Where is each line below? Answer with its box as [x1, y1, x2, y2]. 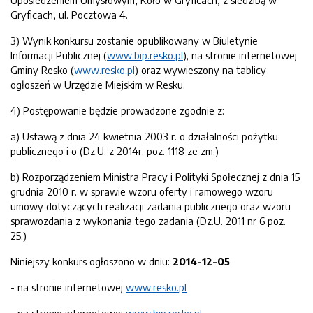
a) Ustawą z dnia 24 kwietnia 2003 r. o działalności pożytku [10, 130, 278, 143]
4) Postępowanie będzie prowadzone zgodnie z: [10, 104, 224, 117]
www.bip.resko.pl [107, 49, 183, 61]
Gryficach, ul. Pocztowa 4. [10, 8, 128, 21]
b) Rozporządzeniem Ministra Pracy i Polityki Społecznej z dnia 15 [10, 170, 300, 183]
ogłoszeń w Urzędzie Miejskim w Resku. [10, 78, 185, 91]
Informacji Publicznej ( [10, 49, 107, 61]
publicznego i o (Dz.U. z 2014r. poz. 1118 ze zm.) [10, 145, 219, 157]
